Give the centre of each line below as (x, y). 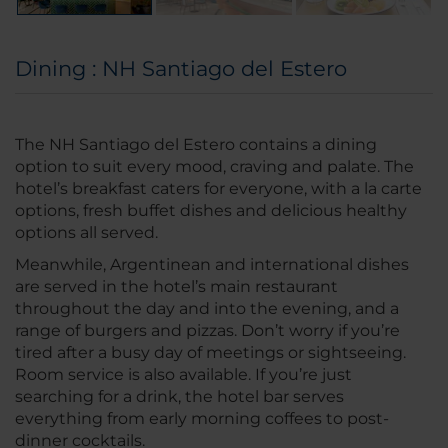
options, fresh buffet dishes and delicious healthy (211, 211)
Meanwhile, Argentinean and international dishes (212, 265)
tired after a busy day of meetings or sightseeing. (210, 353)
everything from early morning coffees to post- (202, 419)
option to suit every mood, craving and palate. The (214, 167)
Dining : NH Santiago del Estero (181, 69)
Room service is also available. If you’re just (183, 375)
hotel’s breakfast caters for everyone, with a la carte (218, 189)
